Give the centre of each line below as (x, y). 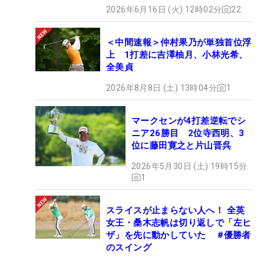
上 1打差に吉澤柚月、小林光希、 (177, 55)
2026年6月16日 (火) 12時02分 (164, 9)
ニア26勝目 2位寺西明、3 (188, 133)
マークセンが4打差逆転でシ (189, 121)
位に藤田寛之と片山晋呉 (181, 145)
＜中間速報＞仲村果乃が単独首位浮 (179, 42)
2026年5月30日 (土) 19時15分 (189, 166)
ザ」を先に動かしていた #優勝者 (179, 235)
